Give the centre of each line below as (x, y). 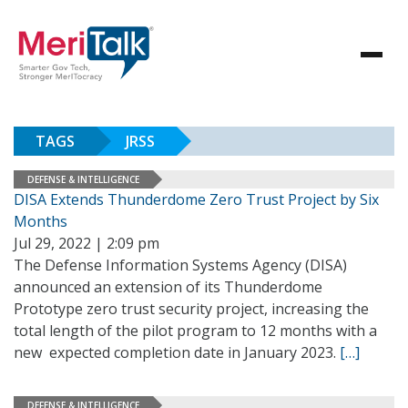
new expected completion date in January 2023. (177, 352)
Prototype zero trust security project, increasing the (191, 309)
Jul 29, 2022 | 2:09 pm (87, 243)
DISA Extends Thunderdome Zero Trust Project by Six (196, 199)
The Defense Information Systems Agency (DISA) (180, 265)
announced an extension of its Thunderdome (168, 287)
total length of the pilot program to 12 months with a (195, 331)
